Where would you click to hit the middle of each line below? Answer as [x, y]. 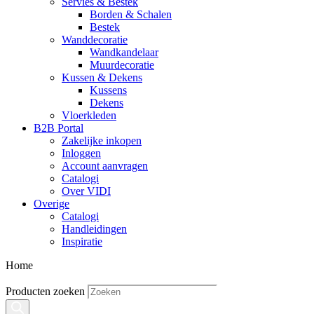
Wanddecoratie [95, 40]
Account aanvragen [105, 166]
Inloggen [81, 153]
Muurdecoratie [122, 65]
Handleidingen [94, 229]
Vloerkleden [89, 115]
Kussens [108, 90]
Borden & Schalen [131, 14]
